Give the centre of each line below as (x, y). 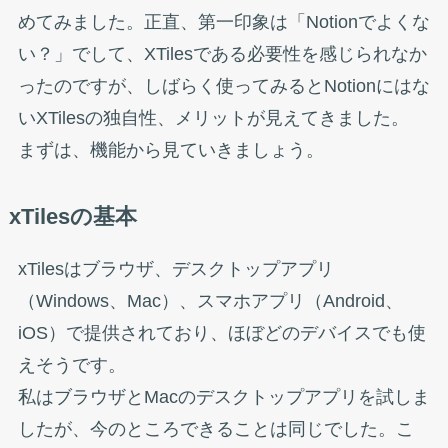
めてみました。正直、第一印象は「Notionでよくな (223, 21)
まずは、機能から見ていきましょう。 (170, 149)
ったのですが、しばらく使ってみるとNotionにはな (223, 85)
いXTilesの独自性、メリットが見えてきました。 (213, 117)
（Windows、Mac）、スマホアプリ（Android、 (210, 301)
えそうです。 (71, 365)
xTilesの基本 (72, 216)
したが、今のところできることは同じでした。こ (215, 429)
